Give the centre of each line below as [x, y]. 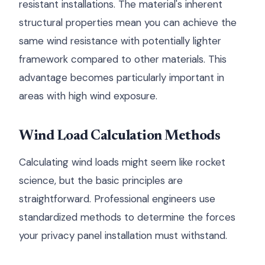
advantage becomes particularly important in [122, 77]
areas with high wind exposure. [88, 96]
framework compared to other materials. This [123, 59]
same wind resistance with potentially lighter [120, 41]
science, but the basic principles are [101, 180]
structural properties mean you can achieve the [128, 22]
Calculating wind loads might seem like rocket [122, 162]
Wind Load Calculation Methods [120, 136]
